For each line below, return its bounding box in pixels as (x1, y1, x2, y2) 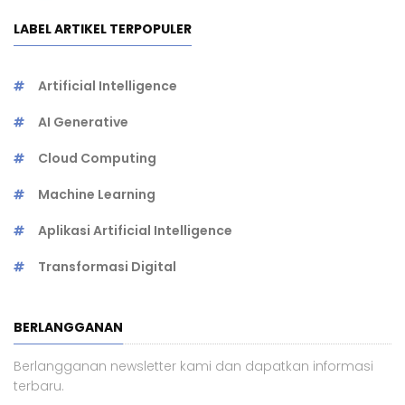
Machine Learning (38, 185, 155, 204)
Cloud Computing (38, 149, 156, 168)
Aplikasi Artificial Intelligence (38, 221, 232, 240)
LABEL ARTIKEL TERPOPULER (14, 20, 192, 39)
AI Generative (38, 113, 128, 132)
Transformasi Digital (38, 258, 176, 277)
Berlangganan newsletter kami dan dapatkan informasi (14, 357, 373, 376)
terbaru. (14, 377, 64, 396)
